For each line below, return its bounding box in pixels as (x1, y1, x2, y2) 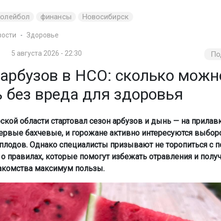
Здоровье (26, 31, 59, 39)
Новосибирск (82, 12, 129, 21)
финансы (40, 12, 72, 21)
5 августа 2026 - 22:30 (11, 49, 82, 57)
